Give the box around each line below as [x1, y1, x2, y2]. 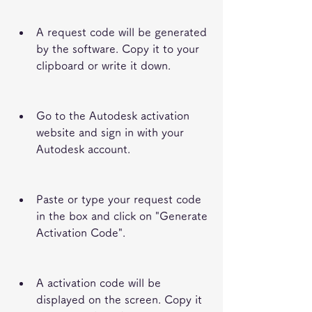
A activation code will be [36, 277, 161, 288]
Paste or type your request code [36, 194, 201, 205]
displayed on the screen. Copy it [36, 294, 202, 305]
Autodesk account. [36, 143, 130, 155]
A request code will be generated [36, 26, 207, 38]
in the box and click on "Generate [36, 210, 208, 221]
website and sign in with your [36, 127, 184, 138]
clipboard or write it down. [36, 60, 171, 71]
